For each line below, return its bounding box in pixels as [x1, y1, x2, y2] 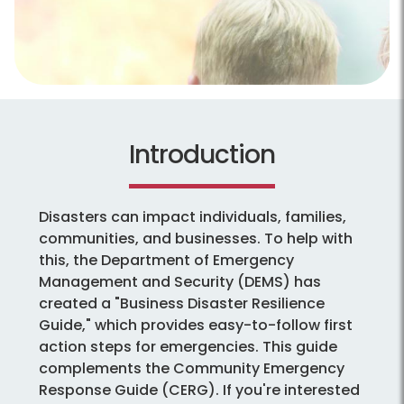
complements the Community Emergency [39, 358, 344, 380]
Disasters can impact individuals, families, [39, 207, 346, 228]
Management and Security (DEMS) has [39, 271, 321, 293]
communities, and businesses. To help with [39, 228, 353, 250]
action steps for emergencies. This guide [39, 336, 337, 358]
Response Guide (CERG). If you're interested [39, 380, 360, 401]
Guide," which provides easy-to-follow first [39, 315, 353, 336]
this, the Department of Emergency [39, 250, 294, 271]
